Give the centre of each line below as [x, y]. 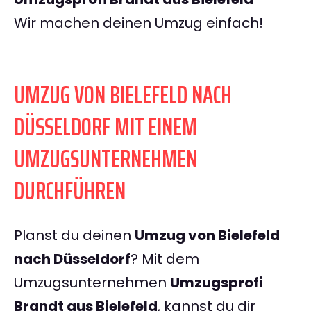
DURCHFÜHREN [70, 191]
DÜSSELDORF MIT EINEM [106, 127]
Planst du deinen [74, 236]
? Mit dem [165, 259]
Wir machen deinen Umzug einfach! [138, 23]
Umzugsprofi [217, 283]
